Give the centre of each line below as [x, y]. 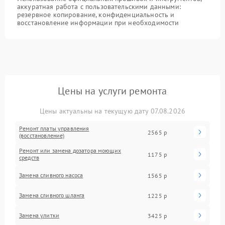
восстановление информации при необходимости [98, 23]
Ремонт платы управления [54, 128]
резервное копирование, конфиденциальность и [96, 15]
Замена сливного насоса [51, 175]
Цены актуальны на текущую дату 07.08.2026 [113, 111]
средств [29, 157]
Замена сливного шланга [52, 195]
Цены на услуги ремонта [113, 91]
